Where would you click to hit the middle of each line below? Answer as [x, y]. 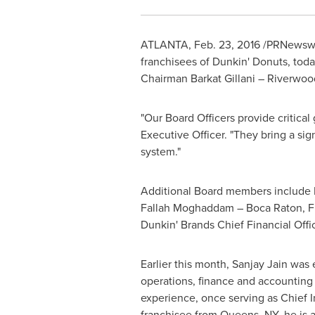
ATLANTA [164, 45]
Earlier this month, [186, 264]
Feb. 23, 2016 [227, 45]
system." [160, 152]
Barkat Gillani [223, 78]
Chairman [165, 78]
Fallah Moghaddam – [193, 208]
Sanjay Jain [259, 264]
